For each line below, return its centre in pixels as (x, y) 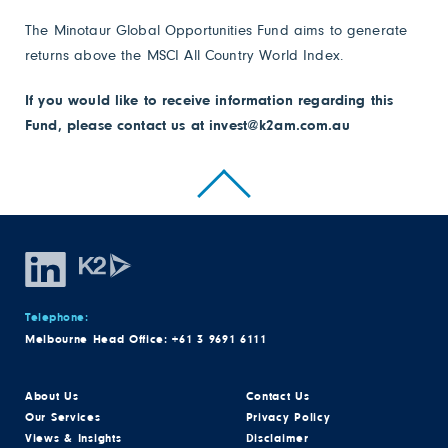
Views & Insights (73, 437)
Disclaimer (277, 437)
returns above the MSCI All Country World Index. (184, 54)
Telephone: (57, 316)
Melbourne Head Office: (99, 338)
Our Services (63, 416)
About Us (52, 395)
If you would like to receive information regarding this (209, 99)
